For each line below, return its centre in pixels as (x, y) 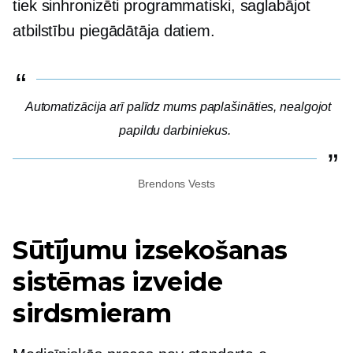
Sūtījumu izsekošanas (150, 251)
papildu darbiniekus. (175, 131)
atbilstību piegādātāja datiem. (114, 31)
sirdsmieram (92, 314)
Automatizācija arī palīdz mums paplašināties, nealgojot (178, 107)
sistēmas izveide (118, 282)
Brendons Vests (176, 184)
